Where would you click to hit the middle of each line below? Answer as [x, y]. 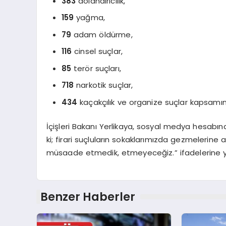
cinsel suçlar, [97, 51]
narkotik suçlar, [103, 85]
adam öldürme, [102, 34]
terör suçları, [96, 68]
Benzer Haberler [88, 197]
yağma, [90, 18]
